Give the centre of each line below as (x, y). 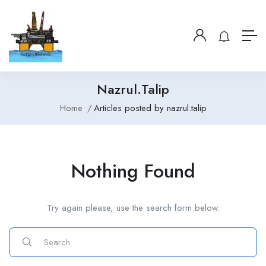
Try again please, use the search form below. (133, 208)
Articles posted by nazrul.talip (150, 108)
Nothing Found (133, 171)
